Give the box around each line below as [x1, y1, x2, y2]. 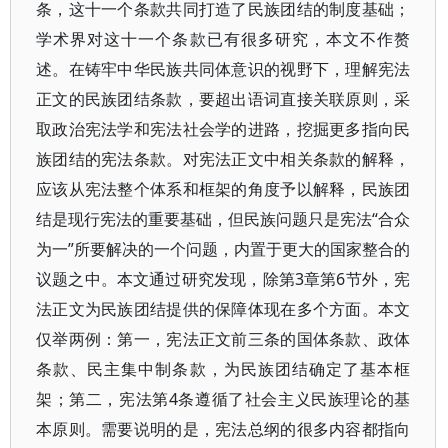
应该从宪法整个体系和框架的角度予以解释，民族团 [36, 178, 411, 200]
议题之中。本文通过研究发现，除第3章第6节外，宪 [36, 268, 411, 290]
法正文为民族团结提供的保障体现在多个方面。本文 [36, 298, 411, 320]
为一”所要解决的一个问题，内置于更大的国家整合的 [36, 238, 411, 260]
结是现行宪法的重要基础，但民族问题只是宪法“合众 [36, 208, 411, 230]
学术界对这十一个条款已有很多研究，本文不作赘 [36, 28, 411, 50]
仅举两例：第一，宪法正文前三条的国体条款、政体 [36, 328, 411, 350]
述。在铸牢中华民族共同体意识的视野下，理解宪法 [36, 58, 411, 80]
